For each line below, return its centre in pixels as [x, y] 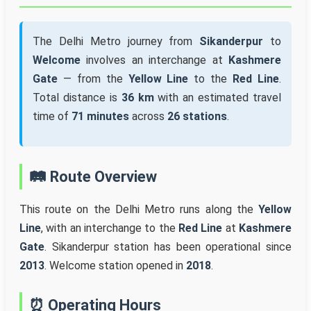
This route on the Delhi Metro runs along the [139, 210]
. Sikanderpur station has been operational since [168, 247]
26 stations [197, 117]
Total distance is [77, 98]
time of [52, 117]
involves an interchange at [154, 60]
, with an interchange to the [110, 228]
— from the [93, 79]
